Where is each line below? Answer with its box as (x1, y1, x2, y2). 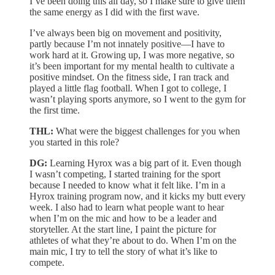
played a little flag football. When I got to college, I (29, 82, 227, 93)
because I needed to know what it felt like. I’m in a (29, 179, 225, 190)
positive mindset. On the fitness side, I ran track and (29, 71, 229, 82)
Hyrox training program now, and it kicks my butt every (29, 190, 246, 201)
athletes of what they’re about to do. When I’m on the (29, 234, 236, 246)
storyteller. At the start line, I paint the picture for (29, 223, 216, 234)
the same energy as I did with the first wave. (29, 6, 199, 17)
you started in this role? (29, 136, 119, 147)
